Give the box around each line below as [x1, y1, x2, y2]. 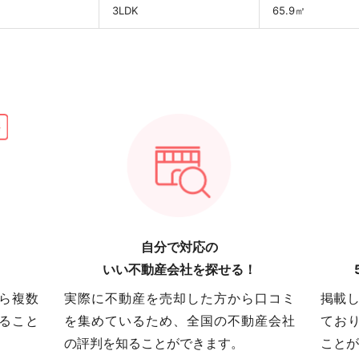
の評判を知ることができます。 [64, 334, 244, 351]
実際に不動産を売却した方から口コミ [64, 289, 295, 306]
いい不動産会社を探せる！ [102, 260, 256, 277]
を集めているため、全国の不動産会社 [64, 312, 295, 329]
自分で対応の [140, 238, 218, 255]
